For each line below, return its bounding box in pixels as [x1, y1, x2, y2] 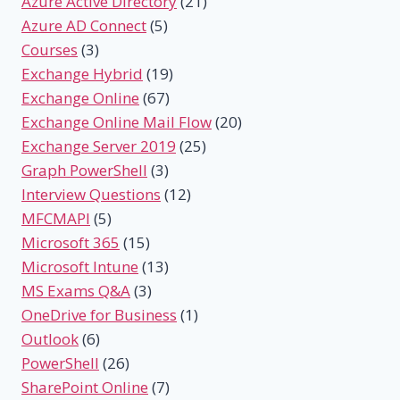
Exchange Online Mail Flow [21, 112, 212, 133]
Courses [21, 39, 78, 61]
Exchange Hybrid [21, 63, 143, 85]
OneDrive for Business [21, 304, 177, 326]
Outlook [21, 329, 79, 350]
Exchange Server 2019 [21, 136, 176, 157]
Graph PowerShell [21, 160, 147, 181]
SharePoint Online [21, 377, 148, 398]
